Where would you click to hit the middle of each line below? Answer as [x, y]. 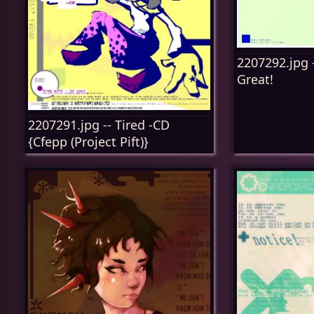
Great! [255, 79]
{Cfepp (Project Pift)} [88, 142]
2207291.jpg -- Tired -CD [99, 125]
